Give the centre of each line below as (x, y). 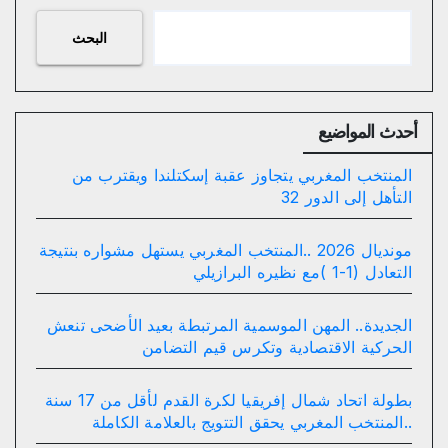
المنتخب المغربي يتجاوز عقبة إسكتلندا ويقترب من (241, 175)
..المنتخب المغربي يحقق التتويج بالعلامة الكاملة (251, 422)
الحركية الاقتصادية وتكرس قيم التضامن (277, 347)
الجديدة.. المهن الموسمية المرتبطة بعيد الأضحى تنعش (229, 325)
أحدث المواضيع (367, 132)
